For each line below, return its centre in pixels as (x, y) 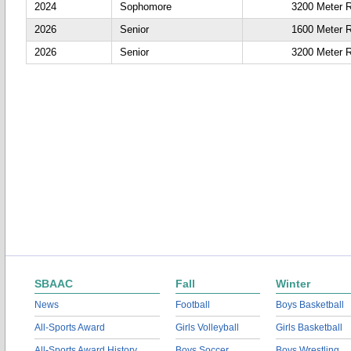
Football (193, 305)
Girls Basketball (309, 327)
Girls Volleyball (207, 327)
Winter (293, 284)
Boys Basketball (310, 305)
